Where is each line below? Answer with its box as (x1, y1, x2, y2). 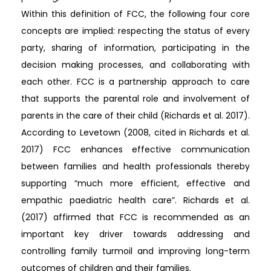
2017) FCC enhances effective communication (21, 143, 250, 155)
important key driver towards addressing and (21, 228, 250, 240)
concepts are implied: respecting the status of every (21, 25, 250, 37)
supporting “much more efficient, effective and (21, 177, 250, 189)
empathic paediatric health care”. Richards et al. (21, 194, 250, 206)
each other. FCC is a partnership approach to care (21, 76, 250, 88)
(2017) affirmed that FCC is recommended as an (21, 211, 250, 223)
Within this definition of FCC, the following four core (21, 8, 250, 20)
